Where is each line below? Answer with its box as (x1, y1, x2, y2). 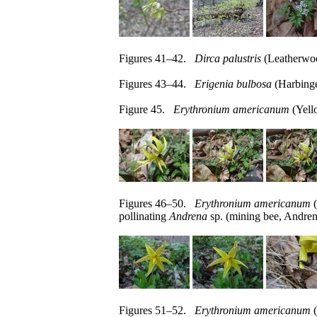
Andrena (169, 210, 207, 222)
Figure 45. (119, 103, 173, 115)
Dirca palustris (195, 52, 261, 64)
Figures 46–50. (119, 197, 195, 209)
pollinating (119, 210, 169, 222)
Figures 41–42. (119, 52, 195, 64)
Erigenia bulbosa (195, 78, 272, 90)
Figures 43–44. (119, 78, 195, 90)
